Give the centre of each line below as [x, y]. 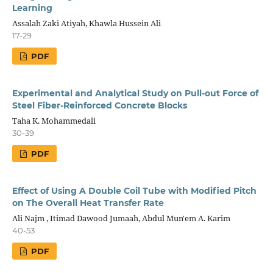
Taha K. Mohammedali [54, 120]
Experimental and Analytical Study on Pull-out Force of [135, 93]
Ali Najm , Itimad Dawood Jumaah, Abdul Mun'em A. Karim [121, 218]
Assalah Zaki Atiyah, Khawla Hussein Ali [86, 23]
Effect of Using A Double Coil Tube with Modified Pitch [134, 190]
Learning [32, 8]
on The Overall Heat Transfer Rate [88, 203]
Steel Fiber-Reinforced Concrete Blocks [99, 105]
